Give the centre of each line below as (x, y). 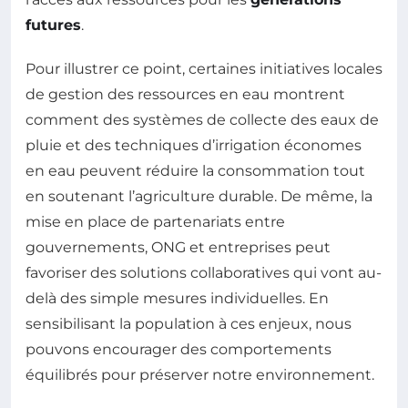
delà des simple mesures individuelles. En (177, 299)
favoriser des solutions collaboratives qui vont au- (204, 273)
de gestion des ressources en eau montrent (185, 95)
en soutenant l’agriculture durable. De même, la (199, 197)
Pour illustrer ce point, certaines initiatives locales (204, 69)
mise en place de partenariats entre (155, 222)
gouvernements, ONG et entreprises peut (178, 248)
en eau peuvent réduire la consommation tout (195, 171)
